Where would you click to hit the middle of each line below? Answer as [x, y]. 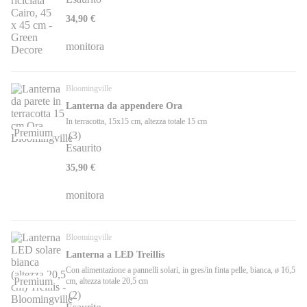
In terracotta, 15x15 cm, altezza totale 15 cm [136, 122]
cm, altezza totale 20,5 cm [107, 281]
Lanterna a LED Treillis [115, 255]
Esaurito [84, 148]
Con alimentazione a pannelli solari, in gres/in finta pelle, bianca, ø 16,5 [181, 270]
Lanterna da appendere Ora [124, 106]
